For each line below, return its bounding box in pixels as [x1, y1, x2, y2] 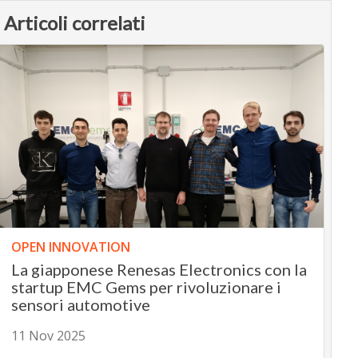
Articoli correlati [3, 10, 145, 34]
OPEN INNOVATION [10, 238, 130, 257]
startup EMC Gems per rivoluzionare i [10, 277, 281, 297]
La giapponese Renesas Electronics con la [10, 260, 307, 280]
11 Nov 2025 [10, 327, 86, 345]
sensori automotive [10, 295, 150, 315]
